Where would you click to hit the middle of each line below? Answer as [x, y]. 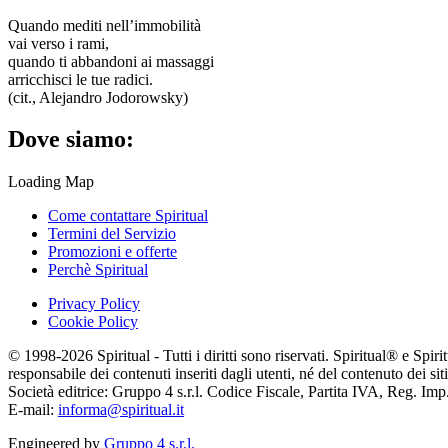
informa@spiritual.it [121, 410]
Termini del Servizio [112, 234]
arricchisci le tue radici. [80, 79]
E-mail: [33, 410]
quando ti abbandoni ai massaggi [111, 61]
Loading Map [51, 182]
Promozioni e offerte [112, 252]
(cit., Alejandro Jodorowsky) [98, 97]
